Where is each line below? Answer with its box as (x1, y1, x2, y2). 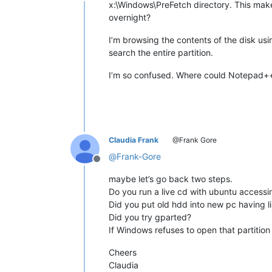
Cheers (109, 246, 137, 257)
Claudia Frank (109, 135, 158, 144)
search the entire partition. (109, 47, 213, 58)
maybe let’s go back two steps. (109, 173, 233, 184)
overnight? (109, 12, 151, 22)
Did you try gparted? (109, 211, 191, 222)
